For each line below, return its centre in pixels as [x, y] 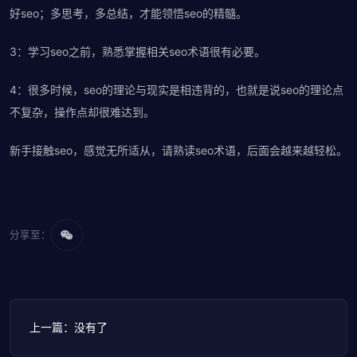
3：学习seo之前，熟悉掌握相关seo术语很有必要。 [137, 51]
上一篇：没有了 [69, 327]
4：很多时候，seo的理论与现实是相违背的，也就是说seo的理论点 [177, 90]
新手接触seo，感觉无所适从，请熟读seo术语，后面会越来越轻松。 [178, 150]
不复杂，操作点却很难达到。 [82, 112]
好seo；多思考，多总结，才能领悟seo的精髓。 [128, 13]
